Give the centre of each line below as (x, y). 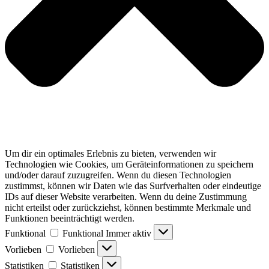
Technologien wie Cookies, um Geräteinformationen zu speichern (129, 164)
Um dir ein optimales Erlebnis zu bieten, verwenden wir (110, 153)
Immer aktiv (130, 233)
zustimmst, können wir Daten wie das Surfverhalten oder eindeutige (133, 186)
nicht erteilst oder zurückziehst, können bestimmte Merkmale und (128, 207)
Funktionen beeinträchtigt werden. (70, 218)
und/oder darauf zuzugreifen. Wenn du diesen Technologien (118, 175)
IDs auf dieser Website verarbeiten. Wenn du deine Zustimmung (126, 196)
